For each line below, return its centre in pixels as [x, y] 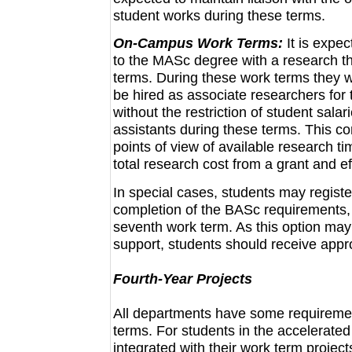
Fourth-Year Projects [182, 278]
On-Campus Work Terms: [198, 43]
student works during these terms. [219, 15]
